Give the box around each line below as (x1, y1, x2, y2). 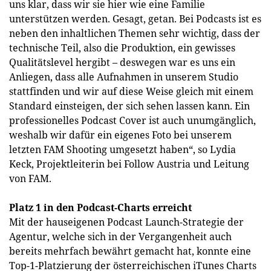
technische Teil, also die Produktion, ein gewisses (9, 41, 235, 54)
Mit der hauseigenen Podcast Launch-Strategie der (9, 215, 244, 229)
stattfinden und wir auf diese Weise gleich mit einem (9, 85, 253, 98)
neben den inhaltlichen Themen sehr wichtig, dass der (9, 27, 260, 40)
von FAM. (9, 172, 51, 185)
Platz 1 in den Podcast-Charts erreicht (9, 201, 192, 214)
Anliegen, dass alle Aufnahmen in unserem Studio (9, 70, 238, 83)
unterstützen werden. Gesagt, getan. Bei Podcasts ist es (9, 12, 261, 25)
